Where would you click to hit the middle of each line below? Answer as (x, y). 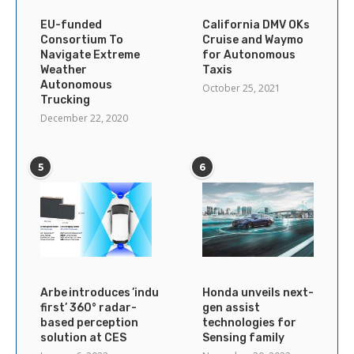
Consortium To (82, 40)
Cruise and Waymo (252, 40)
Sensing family (243, 337)
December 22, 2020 (84, 118)
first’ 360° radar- (88, 307)
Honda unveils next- (258, 292)
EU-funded (71, 24)
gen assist (231, 307)
